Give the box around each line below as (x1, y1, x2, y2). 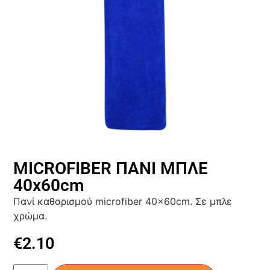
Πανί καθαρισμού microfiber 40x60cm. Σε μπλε (13, 195, 233, 207)
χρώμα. (13, 209, 48, 222)
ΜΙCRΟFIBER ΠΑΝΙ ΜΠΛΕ (13, 158, 209, 178)
